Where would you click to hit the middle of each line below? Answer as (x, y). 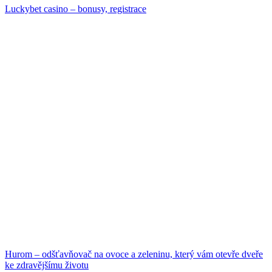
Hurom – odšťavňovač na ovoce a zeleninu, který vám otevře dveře (134, 254)
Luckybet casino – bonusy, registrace (76, 8)
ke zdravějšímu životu (47, 265)
